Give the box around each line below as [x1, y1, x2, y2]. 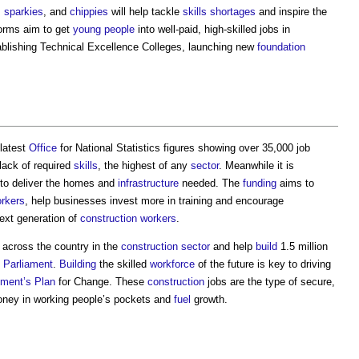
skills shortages [183, 5, 256, 18]
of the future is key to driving [195, 257, 331, 270]
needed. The [179, 176, 243, 189]
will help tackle [108, 5, 183, 18]
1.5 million [277, 240, 328, 252]
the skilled [96, 257, 150, 270]
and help [210, 240, 256, 252]
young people [73, 22, 135, 35]
